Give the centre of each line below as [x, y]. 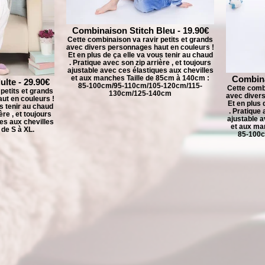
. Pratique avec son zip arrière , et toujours [140, 62]
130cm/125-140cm [140, 93]
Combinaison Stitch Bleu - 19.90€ [140, 30]
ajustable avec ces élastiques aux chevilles [140, 70]
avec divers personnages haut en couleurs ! [140, 47]
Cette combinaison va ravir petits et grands [140, 39]
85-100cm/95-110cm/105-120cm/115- [140, 85]
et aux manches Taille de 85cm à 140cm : [140, 78]
